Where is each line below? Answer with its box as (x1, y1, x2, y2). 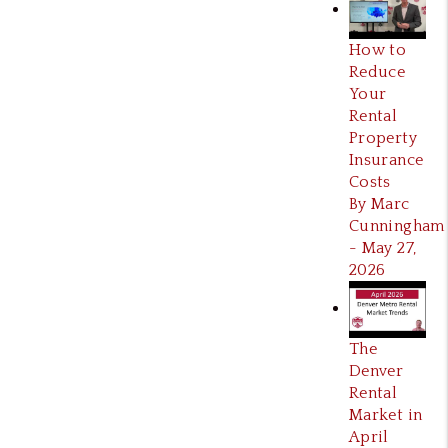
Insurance (348, 150, 424, 169)
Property (348, 128, 417, 147)
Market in (348, 406, 423, 425)
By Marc (348, 194, 410, 213)
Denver (348, 362, 404, 381)
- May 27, (348, 238, 417, 257)
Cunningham (348, 216, 445, 235)
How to (348, 40, 407, 59)
